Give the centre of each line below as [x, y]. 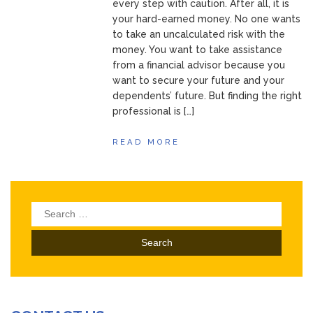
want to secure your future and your [199, 80]
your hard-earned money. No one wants [207, 19]
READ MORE [146, 142]
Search [49, 209]
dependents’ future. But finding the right [208, 96]
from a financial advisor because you [199, 65]
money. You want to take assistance [198, 50]
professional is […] [154, 111]
